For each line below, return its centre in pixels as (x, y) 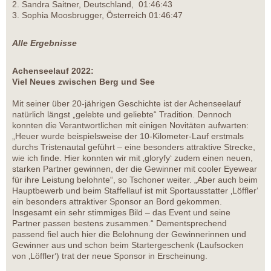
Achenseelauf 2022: (53, 70)
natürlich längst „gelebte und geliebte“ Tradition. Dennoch (122, 114)
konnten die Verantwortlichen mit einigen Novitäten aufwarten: (130, 125)
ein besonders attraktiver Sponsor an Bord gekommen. (117, 201)
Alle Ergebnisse (44, 43)
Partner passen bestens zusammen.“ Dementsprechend (119, 223)
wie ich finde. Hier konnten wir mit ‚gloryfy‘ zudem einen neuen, (132, 158)
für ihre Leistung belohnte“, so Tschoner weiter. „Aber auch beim (135, 179)
